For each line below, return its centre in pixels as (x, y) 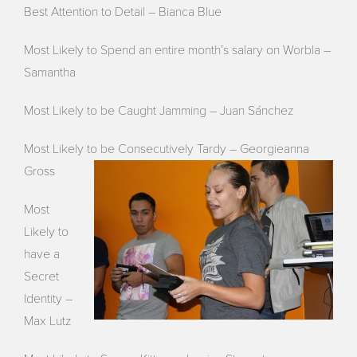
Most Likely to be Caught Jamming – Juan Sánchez (159, 110)
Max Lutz (48, 321)
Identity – (49, 298)
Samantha (50, 72)
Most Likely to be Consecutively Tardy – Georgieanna (167, 149)
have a (42, 254)
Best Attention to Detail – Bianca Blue (123, 12)
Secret (42, 276)
